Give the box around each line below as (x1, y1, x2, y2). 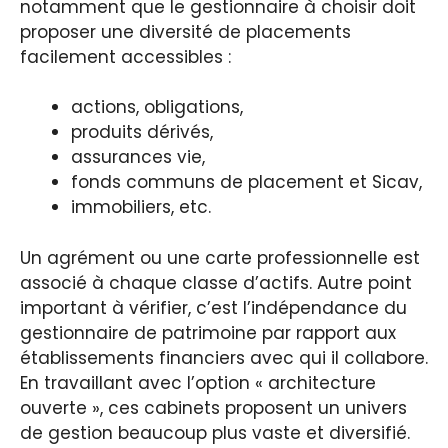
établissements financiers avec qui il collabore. (20, 345, 428, 370)
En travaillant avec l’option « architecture (20, 370, 376, 395)
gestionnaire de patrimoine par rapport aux (20, 320, 396, 345)
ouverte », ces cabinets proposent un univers (20, 395, 407, 420)
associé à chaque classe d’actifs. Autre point (20, 270, 412, 295)
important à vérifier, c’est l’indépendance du (20, 295, 407, 320)
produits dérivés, (71, 120, 213, 145)
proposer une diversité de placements (20, 19, 351, 44)
